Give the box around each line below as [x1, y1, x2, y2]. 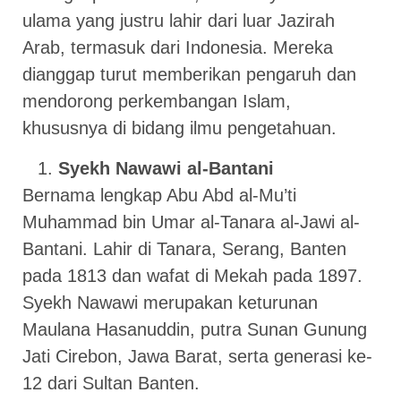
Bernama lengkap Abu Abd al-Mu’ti [22, 184, 296, 205]
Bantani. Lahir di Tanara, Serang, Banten [22, 238, 346, 259]
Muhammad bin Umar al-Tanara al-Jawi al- [22, 211, 360, 232]
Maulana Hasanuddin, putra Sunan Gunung [22, 319, 367, 339]
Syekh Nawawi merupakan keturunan [22, 292, 318, 312]
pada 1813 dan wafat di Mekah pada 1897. [22, 265, 363, 286]
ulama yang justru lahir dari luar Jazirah [22, 11, 335, 31]
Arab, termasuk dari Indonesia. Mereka [22, 38, 333, 58]
